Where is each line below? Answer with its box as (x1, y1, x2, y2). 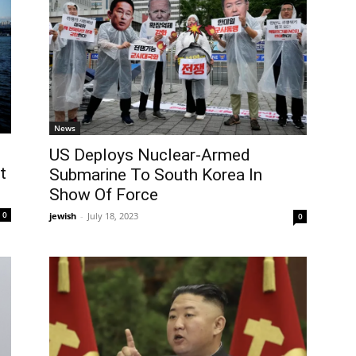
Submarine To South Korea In (49, 165, 262, 185)
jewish (49, 210, 76, 222)
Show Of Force (49, 185, 158, 205)
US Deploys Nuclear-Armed (49, 145, 250, 165)
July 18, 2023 (87, 210, 138, 222)
